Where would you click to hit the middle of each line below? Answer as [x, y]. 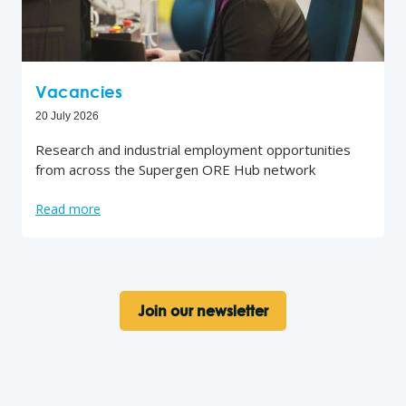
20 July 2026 [67, 116]
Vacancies [79, 91]
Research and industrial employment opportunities [193, 149]
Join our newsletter [203, 310]
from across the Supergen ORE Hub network [175, 169]
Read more [68, 208]
